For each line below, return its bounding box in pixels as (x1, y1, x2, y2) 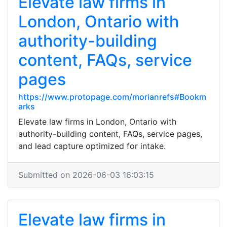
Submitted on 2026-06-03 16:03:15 (18, 170, 154, 180)
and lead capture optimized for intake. (18, 141, 166, 151)
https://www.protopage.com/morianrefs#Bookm (18, 92, 206, 102)
